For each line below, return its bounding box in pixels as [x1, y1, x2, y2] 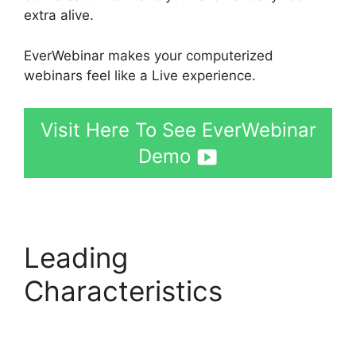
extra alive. [24, 7, 94, 24]
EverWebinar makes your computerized [24, 47, 273, 64]
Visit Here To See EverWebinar [40, 118, 316, 142]
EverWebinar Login [24, 308, 267, 342]
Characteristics [24, 274, 222, 308]
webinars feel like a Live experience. [24, 67, 256, 83]
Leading [24, 241, 128, 275]
